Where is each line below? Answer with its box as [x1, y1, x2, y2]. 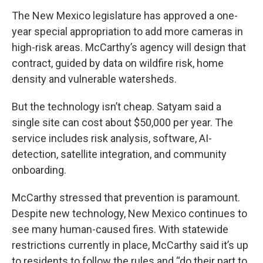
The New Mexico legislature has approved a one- [12, 9, 238, 22]
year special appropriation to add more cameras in [12, 25, 243, 38]
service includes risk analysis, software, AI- [12, 132, 212, 145]
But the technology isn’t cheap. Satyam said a [12, 100, 221, 113]
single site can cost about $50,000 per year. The [12, 116, 233, 129]
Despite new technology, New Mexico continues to [12, 207, 247, 220]
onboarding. [12, 164, 66, 177]
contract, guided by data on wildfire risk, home [12, 57, 224, 70]
